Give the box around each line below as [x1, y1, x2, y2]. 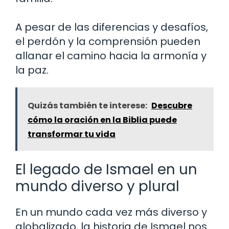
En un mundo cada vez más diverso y [15, 205, 207, 220]
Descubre [151, 100, 192, 112]
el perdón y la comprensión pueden [15, 34, 200, 49]
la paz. [15, 63, 49, 78]
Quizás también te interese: [28, 100, 147, 112]
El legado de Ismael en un [15, 159, 197, 180]
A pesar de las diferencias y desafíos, [15, 20, 208, 35]
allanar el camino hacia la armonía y [15, 49, 207, 63]
